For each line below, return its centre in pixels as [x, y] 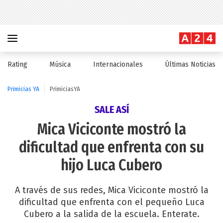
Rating [17, 64]
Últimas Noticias [190, 64]
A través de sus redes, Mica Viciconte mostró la [111, 190]
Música [60, 64]
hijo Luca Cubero [111, 165]
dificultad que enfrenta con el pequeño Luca [111, 202]
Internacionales [118, 64]
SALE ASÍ [111, 110]
